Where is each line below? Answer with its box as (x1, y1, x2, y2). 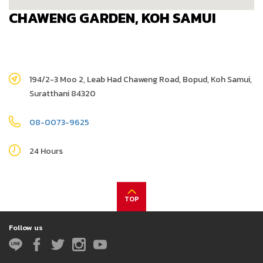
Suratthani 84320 (29, 87, 96, 100)
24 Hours (29, 145, 63, 157)
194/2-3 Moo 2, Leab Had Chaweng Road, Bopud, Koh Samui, (29, 73, 252, 86)
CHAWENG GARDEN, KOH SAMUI (9, 8, 216, 28)
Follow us (9, 222, 43, 233)
